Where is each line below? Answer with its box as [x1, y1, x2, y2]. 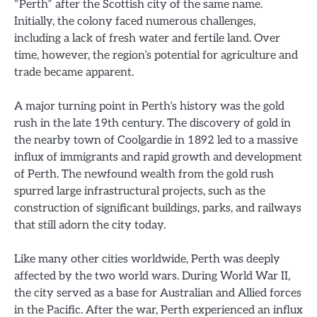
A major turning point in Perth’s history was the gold [14, 99, 284, 114]
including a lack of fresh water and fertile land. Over [14, 31, 280, 46]
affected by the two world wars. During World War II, [14, 269, 290, 284]
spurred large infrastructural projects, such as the [14, 184, 265, 199]
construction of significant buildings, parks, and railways [14, 201, 301, 216]
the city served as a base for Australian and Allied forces [14, 286, 301, 301]
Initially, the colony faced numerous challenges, [14, 14, 255, 29]
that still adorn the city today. [14, 218, 166, 233]
